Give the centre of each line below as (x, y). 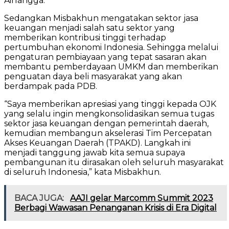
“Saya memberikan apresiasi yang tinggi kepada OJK (110, 104)
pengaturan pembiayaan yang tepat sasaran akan (105, 57)
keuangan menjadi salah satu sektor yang (89, 28)
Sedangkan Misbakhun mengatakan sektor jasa (101, 18)
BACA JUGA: (40, 198)
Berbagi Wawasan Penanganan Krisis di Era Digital (116, 208)
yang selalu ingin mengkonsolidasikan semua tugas (109, 113)
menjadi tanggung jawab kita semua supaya (95, 152)
